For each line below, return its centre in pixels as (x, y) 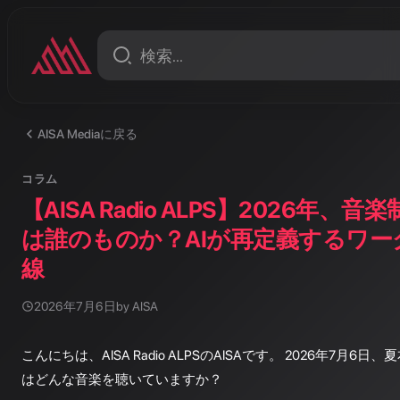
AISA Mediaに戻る (87, 134)
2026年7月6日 (75, 306)
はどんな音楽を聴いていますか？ (122, 379)
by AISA (137, 306)
